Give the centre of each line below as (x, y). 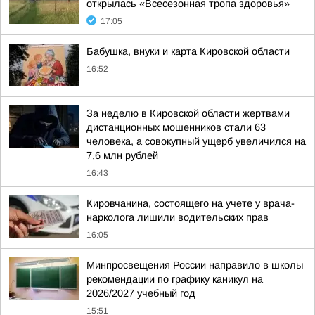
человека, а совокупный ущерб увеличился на (196, 141)
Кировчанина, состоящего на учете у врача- (191, 203)
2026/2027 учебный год (141, 293)
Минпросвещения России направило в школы (195, 265)
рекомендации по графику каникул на (175, 279)
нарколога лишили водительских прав (178, 217)
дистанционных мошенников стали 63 (176, 127)
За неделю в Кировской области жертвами (188, 113)
